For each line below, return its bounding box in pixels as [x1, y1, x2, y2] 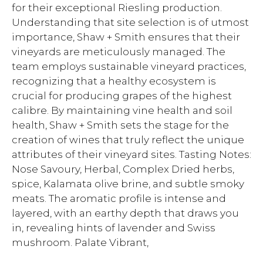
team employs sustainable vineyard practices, [12, 60, 246, 72]
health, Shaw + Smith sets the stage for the [12, 119, 229, 131]
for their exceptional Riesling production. [12, 2, 222, 14]
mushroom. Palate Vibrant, [12, 237, 149, 248]
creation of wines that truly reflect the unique [12, 134, 244, 146]
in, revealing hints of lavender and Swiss [12, 222, 215, 234]
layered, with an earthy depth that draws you [12, 207, 239, 219]
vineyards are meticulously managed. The [12, 46, 225, 58]
